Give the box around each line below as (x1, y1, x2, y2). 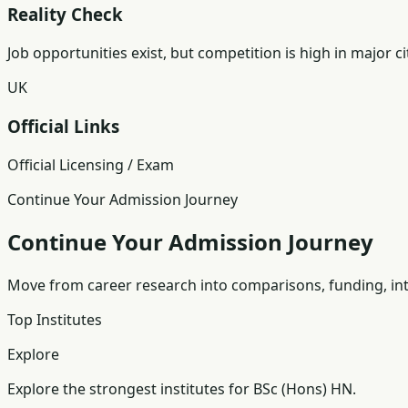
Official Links (7, 114, 119, 138)
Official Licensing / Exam (7, 154, 174, 175)
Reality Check (7, 3, 123, 26)
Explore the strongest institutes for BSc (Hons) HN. (7, 379, 356, 400)
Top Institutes (7, 310, 102, 331)
